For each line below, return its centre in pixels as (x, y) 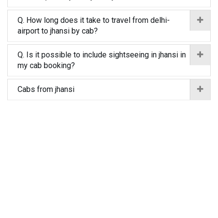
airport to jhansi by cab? (58, 31)
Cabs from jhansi (46, 89)
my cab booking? (46, 65)
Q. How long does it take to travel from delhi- (94, 20)
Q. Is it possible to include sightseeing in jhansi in (102, 55)
